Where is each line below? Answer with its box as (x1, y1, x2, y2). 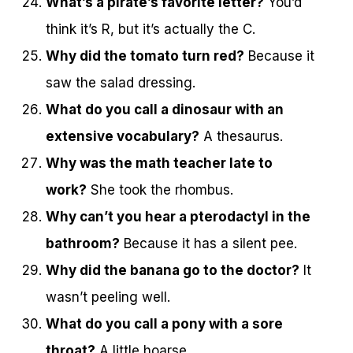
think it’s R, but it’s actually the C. (46, 20, 255, 37)
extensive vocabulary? (46, 128, 199, 144)
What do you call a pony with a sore (46, 315, 283, 332)
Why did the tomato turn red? (46, 47, 244, 64)
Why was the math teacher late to (46, 154, 273, 171)
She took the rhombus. (87, 181, 233, 198)
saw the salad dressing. (46, 74, 195, 91)
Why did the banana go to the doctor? (46, 262, 299, 278)
